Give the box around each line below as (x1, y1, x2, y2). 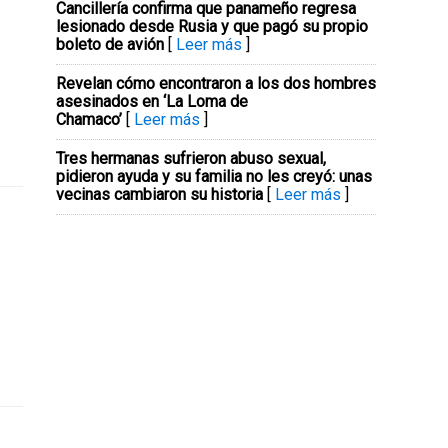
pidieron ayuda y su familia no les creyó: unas (56, 167, 372, 186)
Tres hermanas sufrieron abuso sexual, (56, 149, 326, 168)
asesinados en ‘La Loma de (56, 92, 248, 111)
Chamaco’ (56, 110, 122, 129)
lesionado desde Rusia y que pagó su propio (56, 17, 368, 36)
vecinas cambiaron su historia (56, 185, 263, 204)
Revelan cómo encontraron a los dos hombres (56, 74, 376, 93)
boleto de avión (56, 35, 164, 54)
